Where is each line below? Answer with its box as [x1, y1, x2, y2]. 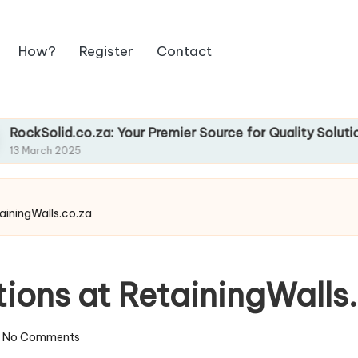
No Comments [2, 330, 80, 345]
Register [79, 42, 134, 61]
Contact [157, 42, 213, 61]
